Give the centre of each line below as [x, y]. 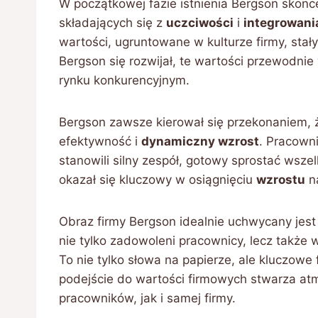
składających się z [113, 23]
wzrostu [281, 180]
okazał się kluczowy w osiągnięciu [158, 180]
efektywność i [100, 141]
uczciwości [200, 23]
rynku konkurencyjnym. [124, 80]
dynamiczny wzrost [200, 141]
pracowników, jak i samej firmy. [147, 298]
